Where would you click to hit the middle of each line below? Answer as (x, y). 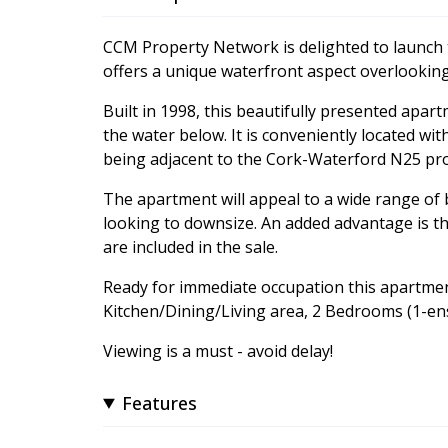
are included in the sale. (190, 246)
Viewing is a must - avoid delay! (218, 350)
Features (160, 402)
